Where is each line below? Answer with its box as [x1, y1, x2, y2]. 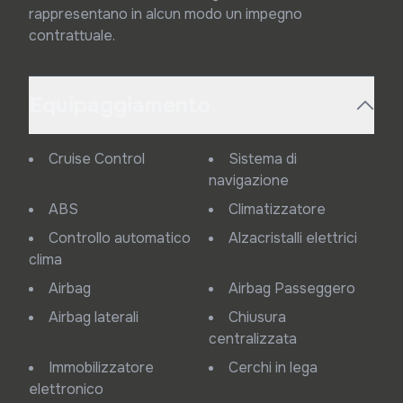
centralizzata [209, 329, 297, 348]
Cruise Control [58, 149, 145, 168]
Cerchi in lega [238, 358, 318, 377]
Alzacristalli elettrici [238, 228, 357, 247]
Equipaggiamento [29, 92, 210, 119]
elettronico [29, 380, 103, 399]
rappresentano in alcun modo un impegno [29, 4, 302, 23]
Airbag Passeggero [238, 279, 355, 298]
